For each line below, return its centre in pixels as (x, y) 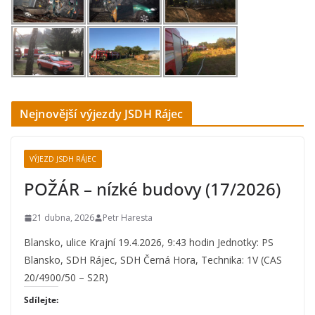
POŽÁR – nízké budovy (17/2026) (152, 189)
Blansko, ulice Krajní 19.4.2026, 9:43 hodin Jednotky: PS (149, 243)
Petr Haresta (128, 218)
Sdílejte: (41, 300)
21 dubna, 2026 (63, 218)
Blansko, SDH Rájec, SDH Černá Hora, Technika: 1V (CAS (153, 260)
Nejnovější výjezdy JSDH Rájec (102, 114)
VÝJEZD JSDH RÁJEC (63, 159)
